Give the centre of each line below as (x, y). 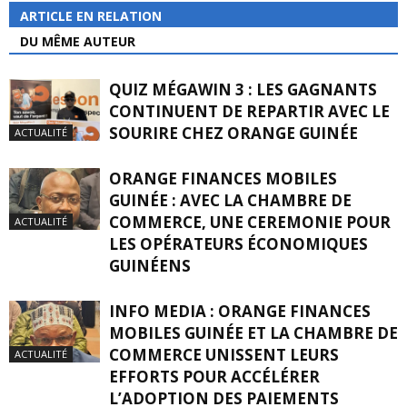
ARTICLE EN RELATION (91, 15)
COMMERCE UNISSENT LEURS (224, 354)
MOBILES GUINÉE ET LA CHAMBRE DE (253, 333)
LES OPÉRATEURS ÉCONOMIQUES (238, 243)
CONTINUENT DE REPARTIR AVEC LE (249, 111)
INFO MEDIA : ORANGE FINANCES (240, 311)
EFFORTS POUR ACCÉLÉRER (214, 376)
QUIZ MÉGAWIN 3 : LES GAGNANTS (243, 89)
